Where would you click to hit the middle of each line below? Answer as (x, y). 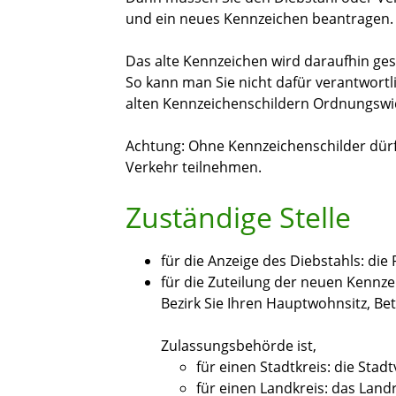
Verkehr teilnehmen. (194, 168)
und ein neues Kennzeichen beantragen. (259, 19)
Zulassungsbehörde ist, (239, 346)
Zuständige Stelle (238, 217)
